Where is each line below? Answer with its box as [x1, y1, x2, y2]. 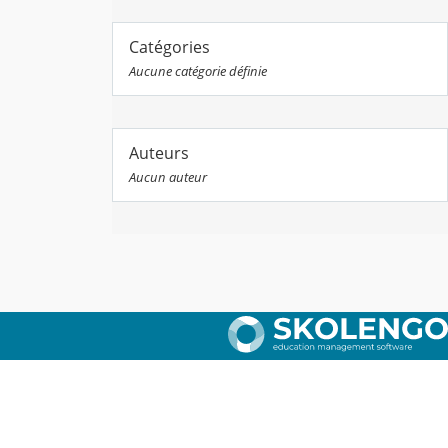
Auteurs [129, 142, 189, 165]
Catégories [129, 36, 210, 59]
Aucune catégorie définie [129, 62, 267, 81]
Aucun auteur [129, 168, 207, 187]
